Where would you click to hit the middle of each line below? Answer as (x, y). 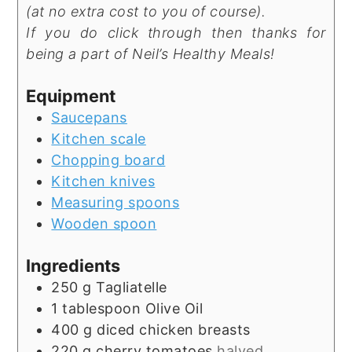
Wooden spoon (104, 223)
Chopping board (108, 159)
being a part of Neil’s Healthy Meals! (150, 53)
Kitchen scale (99, 138)
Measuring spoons (115, 202)
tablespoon (102, 308)
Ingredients (73, 265)
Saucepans (89, 117)
